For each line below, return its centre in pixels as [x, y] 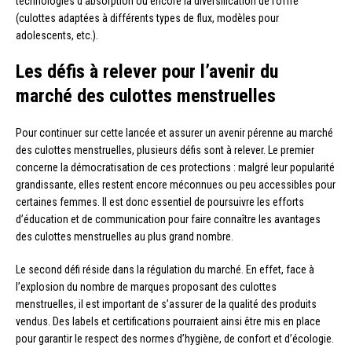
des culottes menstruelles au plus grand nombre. [125, 237]
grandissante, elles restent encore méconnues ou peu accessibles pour [176, 185]
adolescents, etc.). [57, 36]
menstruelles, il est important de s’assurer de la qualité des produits [166, 304]
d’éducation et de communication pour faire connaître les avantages [168, 220]
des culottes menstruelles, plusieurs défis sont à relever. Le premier [165, 150]
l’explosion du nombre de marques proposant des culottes [146, 287]
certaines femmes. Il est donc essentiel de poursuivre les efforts [160, 202]
